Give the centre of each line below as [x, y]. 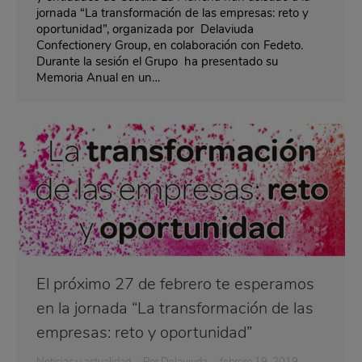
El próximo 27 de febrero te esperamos [175, 284]
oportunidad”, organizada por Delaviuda [145, 29]
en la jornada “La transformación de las [175, 309]
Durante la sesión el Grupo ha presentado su [157, 62]
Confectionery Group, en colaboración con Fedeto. [170, 46]
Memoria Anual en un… [98, 78]
